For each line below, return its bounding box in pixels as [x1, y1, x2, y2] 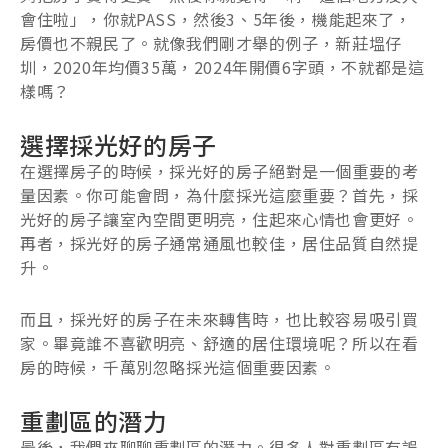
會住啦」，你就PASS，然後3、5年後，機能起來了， [20, 6, 412, 31]
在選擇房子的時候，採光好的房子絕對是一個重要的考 [20, 158, 419, 183]
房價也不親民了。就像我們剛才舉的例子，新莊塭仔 [20, 30, 402, 55]
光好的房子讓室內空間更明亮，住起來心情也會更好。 [20, 206, 419, 231]
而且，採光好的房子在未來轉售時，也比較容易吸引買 [20, 306, 419, 331]
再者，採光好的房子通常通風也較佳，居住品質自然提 [20, 230, 419, 255]
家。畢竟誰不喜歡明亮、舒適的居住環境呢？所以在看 [20, 330, 419, 355]
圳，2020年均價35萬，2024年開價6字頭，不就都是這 [20, 54, 425, 79]
